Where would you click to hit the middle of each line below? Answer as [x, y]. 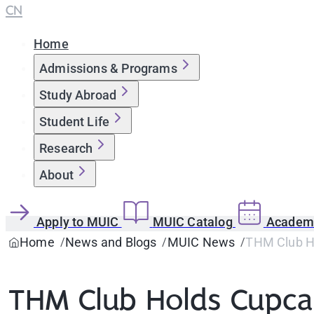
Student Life [75, 122]
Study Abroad [78, 95]
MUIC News [201, 242]
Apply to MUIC [79, 222]
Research [66, 148]
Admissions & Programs [108, 68]
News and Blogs [111, 242]
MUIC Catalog [194, 222]
